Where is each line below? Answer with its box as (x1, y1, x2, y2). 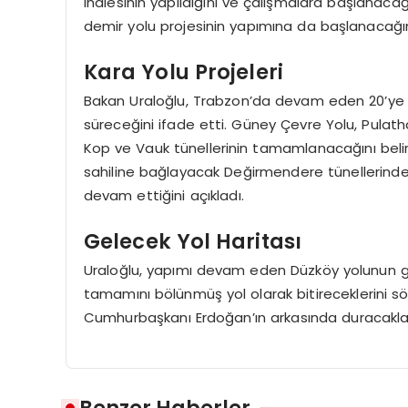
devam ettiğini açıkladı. (83, 186, 244, 206)
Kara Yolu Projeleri (83, 56, 284, 87)
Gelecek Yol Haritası (83, 226, 302, 256)
